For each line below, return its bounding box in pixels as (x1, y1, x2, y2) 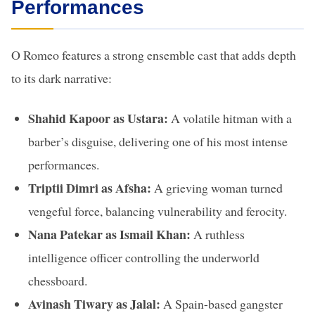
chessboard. (28, 272, 87, 290)
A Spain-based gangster (160, 295, 283, 313)
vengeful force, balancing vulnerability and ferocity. (28, 202, 287, 220)
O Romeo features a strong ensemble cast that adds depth (11, 46, 296, 64)
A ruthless (191, 226, 245, 243)
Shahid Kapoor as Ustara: (28, 109, 168, 128)
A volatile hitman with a (168, 110, 292, 127)
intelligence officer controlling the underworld (28, 249, 259, 266)
